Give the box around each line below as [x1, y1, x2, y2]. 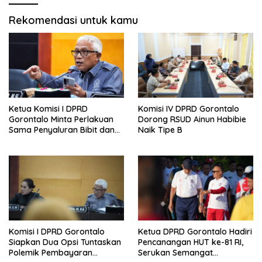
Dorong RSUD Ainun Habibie [138, 114, 246, 125]
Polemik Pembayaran [9, 247, 92, 258]
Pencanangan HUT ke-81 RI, [138, 236, 243, 247]
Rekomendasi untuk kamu [9, 13, 138, 27]
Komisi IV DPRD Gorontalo [138, 104, 239, 115]
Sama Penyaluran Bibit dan [9, 125, 115, 136]
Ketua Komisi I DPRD [9, 104, 88, 115]
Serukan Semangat [138, 247, 213, 258]
